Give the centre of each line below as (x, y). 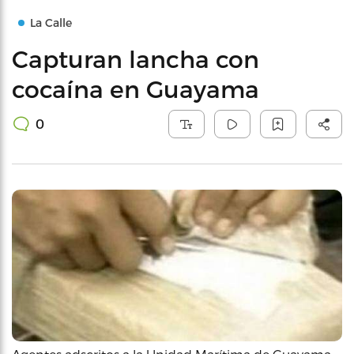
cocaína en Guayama (136, 88)
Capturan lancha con (136, 58)
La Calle (51, 23)
